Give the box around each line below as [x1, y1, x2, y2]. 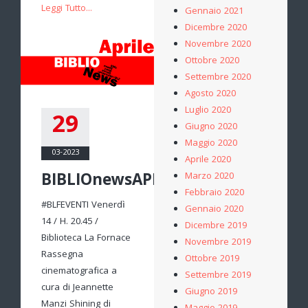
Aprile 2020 [185, 153, 231, 168]
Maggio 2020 [185, 136, 237, 151]
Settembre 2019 [185, 268, 251, 283]
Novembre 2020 [185, 37, 251, 52]
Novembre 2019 [185, 235, 251, 250]
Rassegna [41, 247, 83, 263]
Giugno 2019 [185, 285, 237, 300]
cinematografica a [41, 264, 117, 280]
